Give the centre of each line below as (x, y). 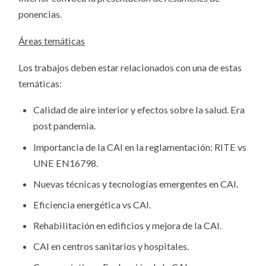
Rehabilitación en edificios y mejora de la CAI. (127, 225)
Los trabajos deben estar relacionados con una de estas (130, 67)
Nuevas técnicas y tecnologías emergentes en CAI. (135, 183)
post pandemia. (64, 126)
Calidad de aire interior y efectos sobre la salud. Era (139, 110)
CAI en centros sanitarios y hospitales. (111, 246)
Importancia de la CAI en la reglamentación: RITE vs (140, 147)
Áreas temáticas (52, 40)
